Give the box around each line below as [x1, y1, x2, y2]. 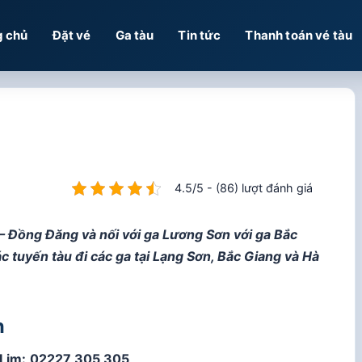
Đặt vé [52, 27, 91, 43]
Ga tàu [115, 27, 154, 43]
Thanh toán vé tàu [245, 27, 353, 43]
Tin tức [178, 27, 221, 43]
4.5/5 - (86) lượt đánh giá [175, 181, 313, 195]
